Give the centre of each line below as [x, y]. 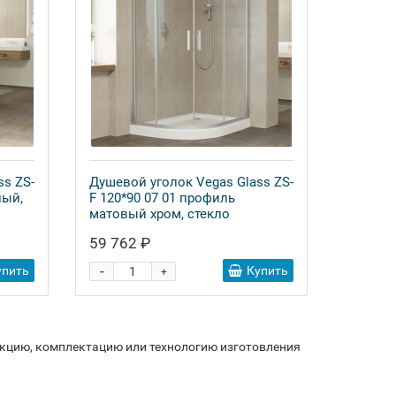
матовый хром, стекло [160, 214]
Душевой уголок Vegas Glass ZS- [191, 182]
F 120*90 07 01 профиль [162, 198]
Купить [267, 270]
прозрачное [126, 230]
